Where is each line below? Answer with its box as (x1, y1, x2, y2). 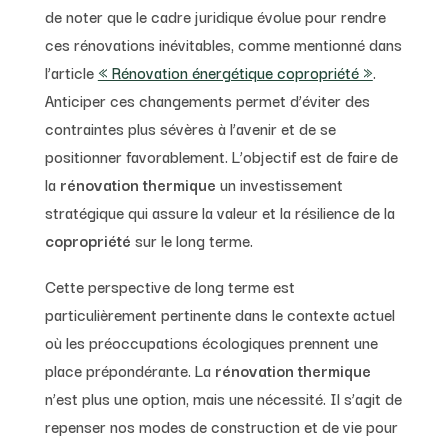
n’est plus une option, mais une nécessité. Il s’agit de (44, 385, 402, 410)
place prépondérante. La (44, 357, 211, 382)
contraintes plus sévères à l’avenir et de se (44, 115, 336, 140)
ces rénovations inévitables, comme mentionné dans (44, 31, 402, 56)
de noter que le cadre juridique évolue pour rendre (44, 3, 386, 28)
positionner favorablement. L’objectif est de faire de (44, 143, 398, 168)
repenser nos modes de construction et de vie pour (44, 413, 398, 438)
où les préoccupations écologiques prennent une (44, 329, 378, 354)
